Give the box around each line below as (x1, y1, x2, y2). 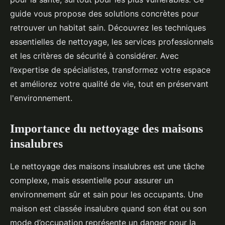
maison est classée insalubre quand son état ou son (10, 203, 206, 214)
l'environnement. (10, 93, 72, 103)
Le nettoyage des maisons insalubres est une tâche (10, 161, 204, 172)
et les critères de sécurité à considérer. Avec (10, 51, 179, 61)
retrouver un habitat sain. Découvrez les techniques (10, 23, 206, 33)
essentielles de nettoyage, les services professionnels (10, 37, 213, 47)
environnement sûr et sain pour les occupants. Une (10, 189, 203, 200)
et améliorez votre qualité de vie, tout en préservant (10, 79, 208, 89)
